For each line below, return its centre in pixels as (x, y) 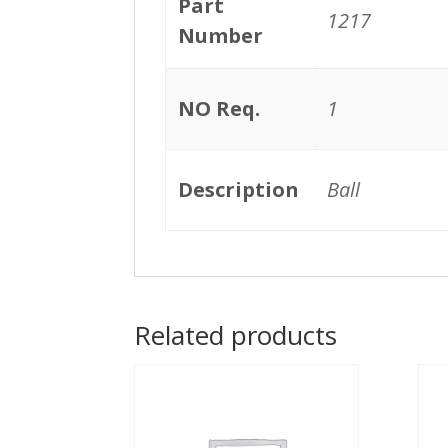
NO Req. (219, 108)
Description (239, 189)
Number (221, 35)
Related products (236, 334)
